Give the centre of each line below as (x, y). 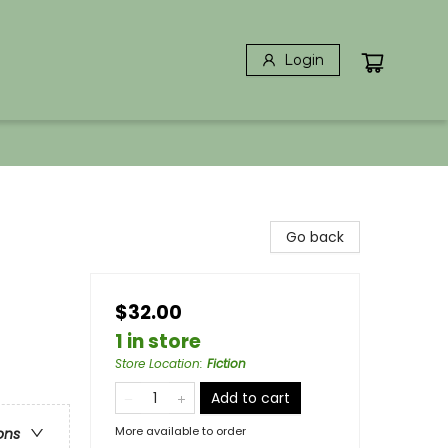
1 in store (158, 341)
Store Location (157, 363)
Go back (315, 237)
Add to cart (250, 398)
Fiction (226, 363)
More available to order (180, 431)
